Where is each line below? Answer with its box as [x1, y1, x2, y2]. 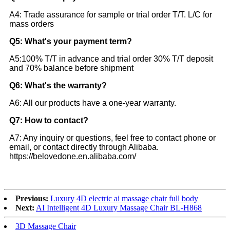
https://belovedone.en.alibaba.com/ [9, 152, 136, 161]
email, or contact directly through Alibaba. [9, 143, 159, 152]
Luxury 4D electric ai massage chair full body [50, 194, 198, 203]
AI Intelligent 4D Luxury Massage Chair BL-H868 [36, 203, 202, 213]
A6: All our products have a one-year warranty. [9, 99, 176, 108]
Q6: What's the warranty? [9, 81, 107, 90]
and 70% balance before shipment [9, 64, 133, 73]
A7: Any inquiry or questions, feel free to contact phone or [9, 133, 216, 143]
